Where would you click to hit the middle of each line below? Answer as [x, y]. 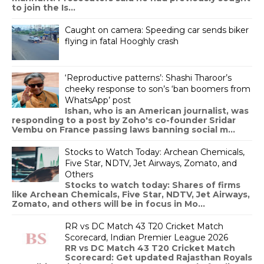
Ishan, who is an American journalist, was [157, 110]
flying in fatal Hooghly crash [122, 41]
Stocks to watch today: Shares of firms [153, 185]
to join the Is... [44, 7]
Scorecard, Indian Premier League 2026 [146, 237]
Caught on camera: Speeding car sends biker [157, 30]
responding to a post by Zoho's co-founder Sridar [124, 120]
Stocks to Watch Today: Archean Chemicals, [155, 152]
